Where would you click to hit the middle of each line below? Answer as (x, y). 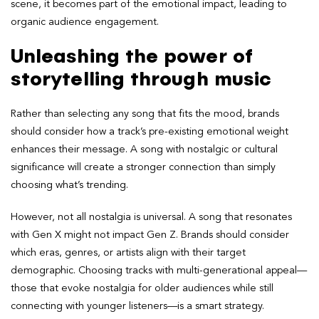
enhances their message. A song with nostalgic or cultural (144, 149)
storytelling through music (141, 79)
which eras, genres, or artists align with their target (128, 252)
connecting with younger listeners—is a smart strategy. (137, 306)
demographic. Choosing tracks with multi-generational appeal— (159, 270)
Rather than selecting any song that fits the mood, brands (145, 114)
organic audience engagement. (85, 22)
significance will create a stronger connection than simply (143, 167)
